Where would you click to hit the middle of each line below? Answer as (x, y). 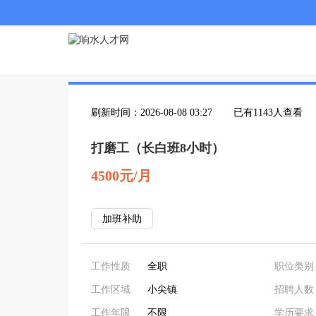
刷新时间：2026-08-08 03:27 (152, 113)
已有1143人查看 (268, 113)
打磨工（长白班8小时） (158, 148)
